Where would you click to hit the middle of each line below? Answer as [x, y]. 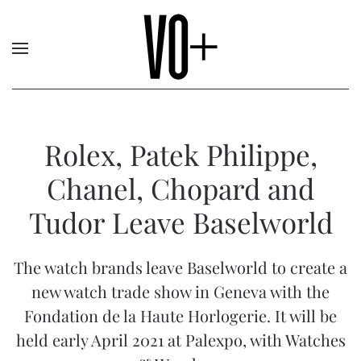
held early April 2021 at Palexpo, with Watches [180, 340]
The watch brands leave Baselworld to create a [180, 267]
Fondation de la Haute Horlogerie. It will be [180, 315]
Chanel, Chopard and [180, 188]
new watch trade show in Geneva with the [180, 291]
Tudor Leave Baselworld [180, 222]
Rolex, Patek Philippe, [180, 154]
